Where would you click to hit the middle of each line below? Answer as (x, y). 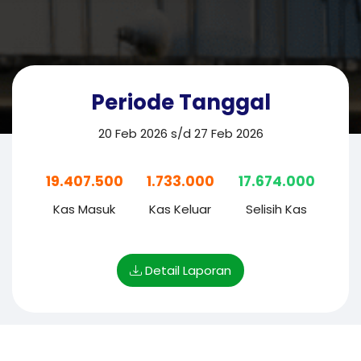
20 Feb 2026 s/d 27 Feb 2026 (180, 133)
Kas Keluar (180, 209)
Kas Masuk (85, 209)
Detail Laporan (187, 270)
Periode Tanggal (180, 102)
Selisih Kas (277, 209)
